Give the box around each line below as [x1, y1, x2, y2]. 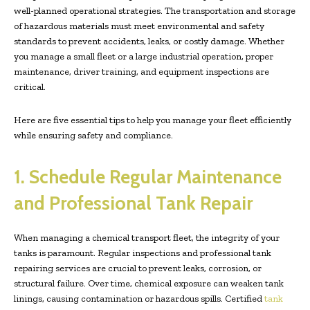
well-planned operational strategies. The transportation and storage [14, 5, 295, 17]
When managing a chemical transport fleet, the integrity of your [14, 232, 280, 244]
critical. [14, 81, 48, 93]
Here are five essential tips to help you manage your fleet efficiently [14, 114, 291, 127]
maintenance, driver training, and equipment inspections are [14, 66, 269, 78]
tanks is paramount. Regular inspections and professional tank [14, 247, 271, 259]
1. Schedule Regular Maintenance [14, 165, 282, 189]
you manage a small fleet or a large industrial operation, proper [14, 51, 273, 63]
